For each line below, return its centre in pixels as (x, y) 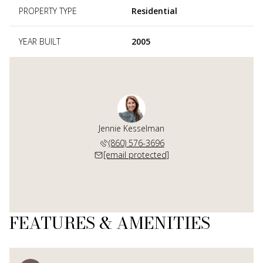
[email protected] (136, 154)
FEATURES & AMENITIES (110, 222)
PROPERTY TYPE (48, 11)
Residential (154, 11)
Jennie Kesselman (131, 128)
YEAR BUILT (40, 41)
